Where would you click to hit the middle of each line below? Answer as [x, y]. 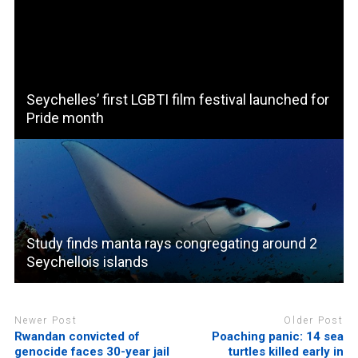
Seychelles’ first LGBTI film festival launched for [177, 99]
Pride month [65, 117]
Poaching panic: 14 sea [278, 337]
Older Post [314, 320]
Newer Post [46, 320]
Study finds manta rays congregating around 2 [171, 243]
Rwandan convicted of [77, 337]
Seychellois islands [87, 261]
